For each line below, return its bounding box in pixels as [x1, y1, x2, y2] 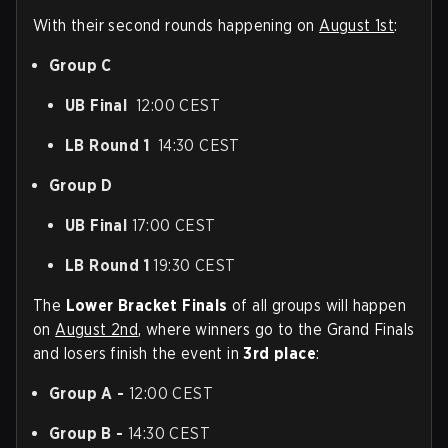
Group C [49, 56, 112, 76]
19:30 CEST [153, 256, 236, 276]
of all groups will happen [227, 296, 407, 316]
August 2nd [55, 320, 139, 340]
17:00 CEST [131, 216, 216, 236]
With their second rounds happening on [33, 16, 320, 36]
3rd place [243, 344, 317, 364]
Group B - [49, 424, 128, 444]
